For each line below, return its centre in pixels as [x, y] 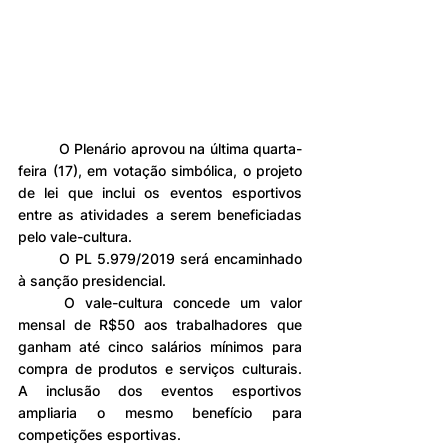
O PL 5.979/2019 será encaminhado [38, 259]
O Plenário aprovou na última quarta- [38, 149]
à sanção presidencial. [92, 281]
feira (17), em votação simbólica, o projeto [160, 171]
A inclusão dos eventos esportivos [160, 391]
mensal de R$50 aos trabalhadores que [160, 325]
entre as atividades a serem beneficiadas [160, 215]
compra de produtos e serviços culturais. [160, 369]
